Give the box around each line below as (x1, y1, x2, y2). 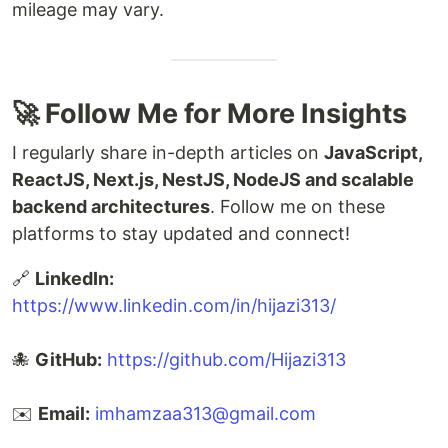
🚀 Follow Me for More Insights (12, 97, 407, 130)
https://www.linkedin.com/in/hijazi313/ (12, 295, 336, 316)
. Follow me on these (210, 196, 385, 217)
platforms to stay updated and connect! (12, 223, 350, 244)
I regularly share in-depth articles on (12, 142, 324, 163)
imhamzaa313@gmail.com (95, 403, 316, 424)
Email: (38, 403, 90, 424)
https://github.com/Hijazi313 (107, 349, 346, 370)
